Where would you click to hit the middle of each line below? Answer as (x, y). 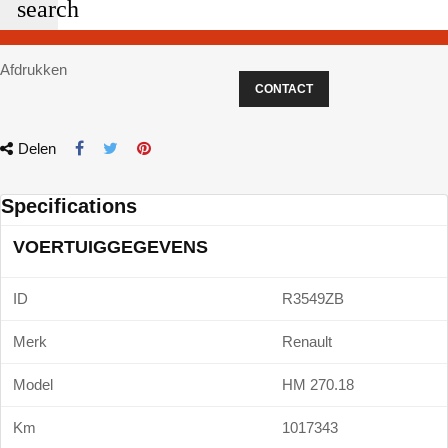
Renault (307, 341)
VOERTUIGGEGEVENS (110, 247)
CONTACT (284, 89)
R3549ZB (313, 298)
